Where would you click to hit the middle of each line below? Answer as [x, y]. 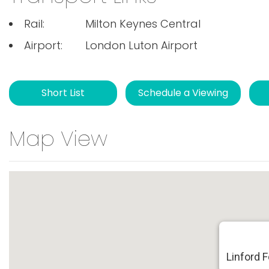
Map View [58, 138]
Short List [63, 93]
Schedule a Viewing [183, 93]
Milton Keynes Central [143, 24]
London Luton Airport [141, 45]
